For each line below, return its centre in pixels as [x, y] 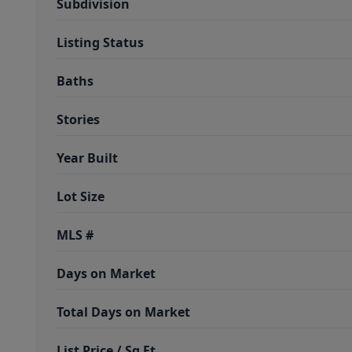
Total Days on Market [123, 312]
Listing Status [100, 42]
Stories [78, 119]
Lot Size [81, 196]
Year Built [87, 158]
